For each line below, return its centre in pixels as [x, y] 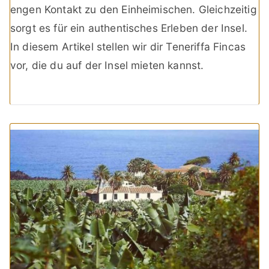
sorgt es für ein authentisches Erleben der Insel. [129, 28]
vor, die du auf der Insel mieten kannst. [107, 65]
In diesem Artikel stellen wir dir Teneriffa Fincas [128, 46]
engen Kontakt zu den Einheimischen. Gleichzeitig [134, 9]
